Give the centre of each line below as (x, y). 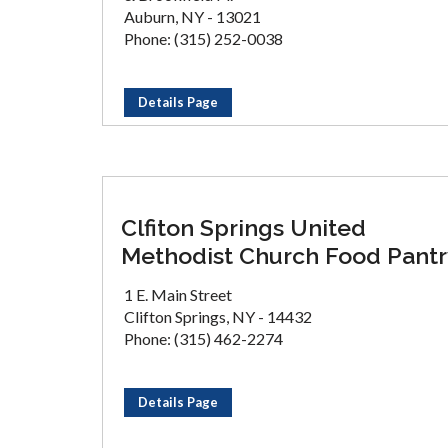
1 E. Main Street (178, 294)
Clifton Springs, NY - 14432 (218, 316)
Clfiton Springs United (243, 227)
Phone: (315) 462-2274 (203, 338)
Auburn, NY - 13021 (192, 16)
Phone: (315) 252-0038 (203, 38)
